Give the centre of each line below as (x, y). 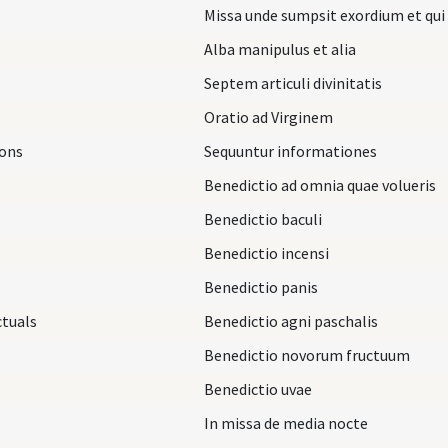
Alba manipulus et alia (280, 48)
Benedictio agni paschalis (291, 320)
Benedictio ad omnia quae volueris (320, 184)
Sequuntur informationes (290, 150)
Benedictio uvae (258, 388)
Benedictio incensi (266, 252)
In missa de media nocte (286, 422)
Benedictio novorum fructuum (307, 354)
